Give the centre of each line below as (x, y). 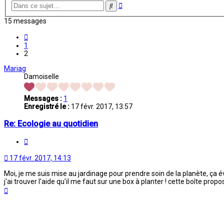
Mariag (15, 69)
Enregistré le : (47, 107)
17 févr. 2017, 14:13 (40, 158)
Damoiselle (41, 77)
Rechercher (129, 5)
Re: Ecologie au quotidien (51, 123)
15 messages (25, 21)
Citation (40, 140)
